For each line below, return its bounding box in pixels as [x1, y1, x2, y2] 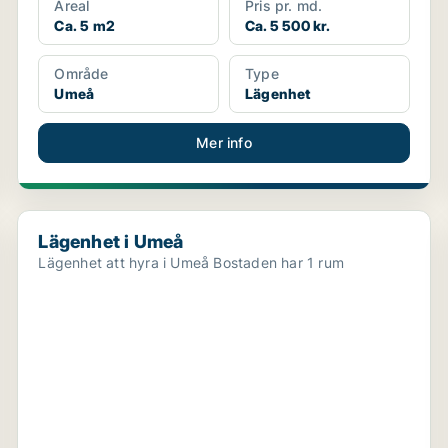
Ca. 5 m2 [54, 17, 115, 34]
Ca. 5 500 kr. [244, 17, 331, 34]
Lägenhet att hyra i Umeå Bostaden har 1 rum [213, 254, 344, 271]
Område [54, 65, 109, 82]
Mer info [196, 134, 252, 151]
